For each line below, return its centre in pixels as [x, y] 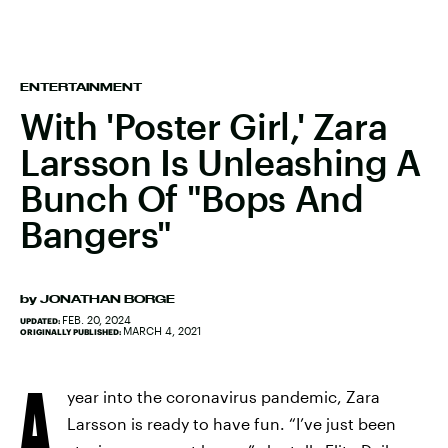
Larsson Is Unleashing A [220, 162]
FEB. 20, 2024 [96, 319]
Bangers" [96, 234]
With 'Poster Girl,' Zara [204, 126]
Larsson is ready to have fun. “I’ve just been [231, 423]
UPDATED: [41, 321]
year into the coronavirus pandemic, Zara [223, 396]
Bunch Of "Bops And [192, 198]
